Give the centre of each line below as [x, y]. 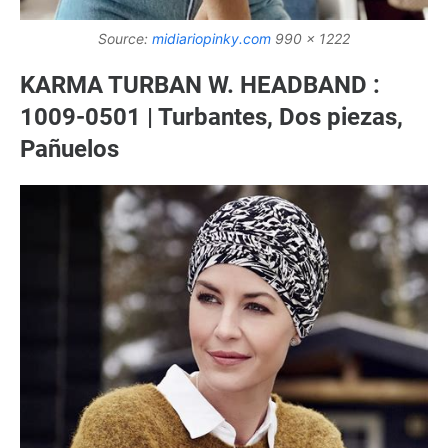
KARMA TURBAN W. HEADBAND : [200, 84]
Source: [125, 38]
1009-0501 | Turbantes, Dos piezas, [211, 116]
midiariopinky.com [211, 38]
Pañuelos [69, 148]
